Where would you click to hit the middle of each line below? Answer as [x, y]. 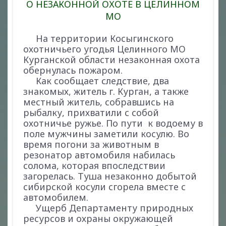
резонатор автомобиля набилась [99, 155]
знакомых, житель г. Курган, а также [106, 91]
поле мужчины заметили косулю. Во [106, 134]
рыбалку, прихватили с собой [91, 112]
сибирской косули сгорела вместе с [104, 187]
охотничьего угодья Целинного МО [104, 49]
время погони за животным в [91, 144]
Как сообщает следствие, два [96, 81]
